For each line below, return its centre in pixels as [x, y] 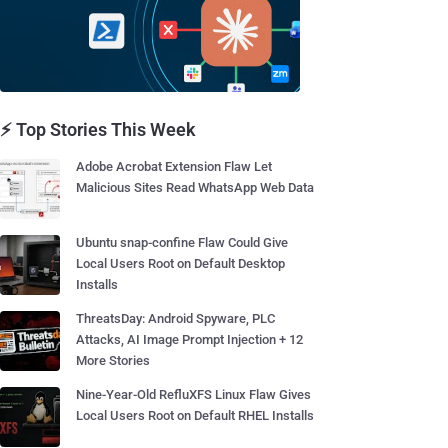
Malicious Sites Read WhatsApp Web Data [195, 187]
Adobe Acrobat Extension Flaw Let [174, 166]
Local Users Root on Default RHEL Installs [195, 415]
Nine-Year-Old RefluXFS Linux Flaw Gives [193, 394]
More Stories [113, 360]
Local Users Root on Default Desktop [180, 263]
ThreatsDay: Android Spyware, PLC [175, 318]
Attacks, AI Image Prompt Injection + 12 [189, 339]
